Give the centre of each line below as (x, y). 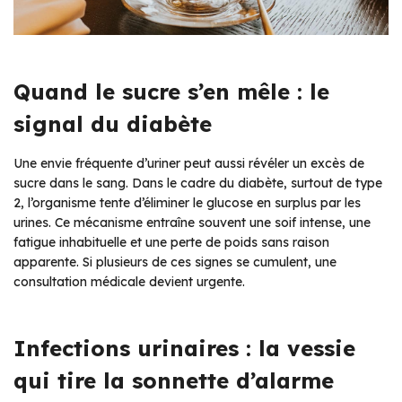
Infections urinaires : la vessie (184, 348)
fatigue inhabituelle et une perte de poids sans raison (171, 242)
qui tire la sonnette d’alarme (174, 380)
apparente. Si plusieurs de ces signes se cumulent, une (175, 262)
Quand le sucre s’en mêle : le (171, 91)
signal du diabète (113, 123)
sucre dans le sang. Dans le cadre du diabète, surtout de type (198, 183)
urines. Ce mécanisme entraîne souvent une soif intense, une (192, 222)
